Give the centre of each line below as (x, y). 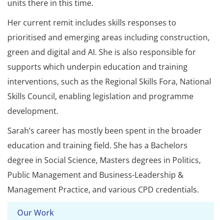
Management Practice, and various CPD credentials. (103, 190)
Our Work (36, 213)
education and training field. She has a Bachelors (97, 146)
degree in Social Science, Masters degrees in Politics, (104, 160)
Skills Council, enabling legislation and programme (100, 96)
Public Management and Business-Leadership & (96, 175)
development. (33, 111)
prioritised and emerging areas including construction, (109, 38)
